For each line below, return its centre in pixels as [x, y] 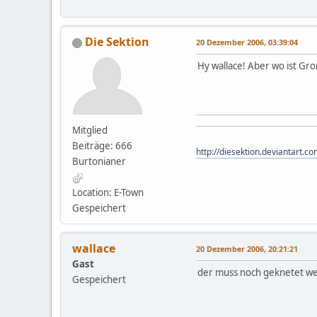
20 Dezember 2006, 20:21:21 [247, 249]
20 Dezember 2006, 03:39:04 [247, 42]
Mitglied [90, 131]
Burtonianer [99, 162]
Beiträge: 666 [102, 146]
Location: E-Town [108, 193]
